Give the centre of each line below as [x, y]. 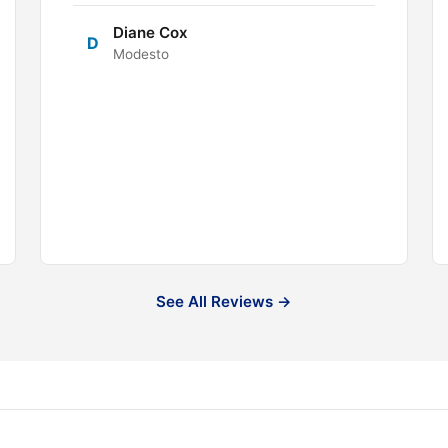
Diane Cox [150, 32]
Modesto [141, 53]
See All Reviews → [224, 301]
